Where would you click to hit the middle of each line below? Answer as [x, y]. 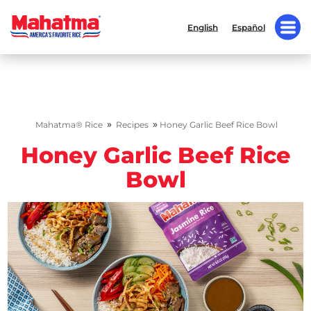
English [203, 27]
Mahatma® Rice [69, 125]
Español [249, 27]
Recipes [132, 125]
